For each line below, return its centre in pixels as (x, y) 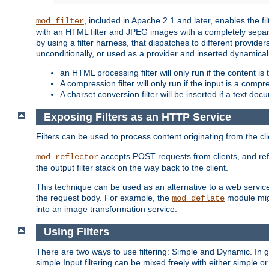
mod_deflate (198, 198)
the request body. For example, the (104, 198)
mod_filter (60, 21)
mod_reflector (67, 157)
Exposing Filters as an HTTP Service (137, 117)
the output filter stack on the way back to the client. (132, 168)
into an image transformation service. (107, 209)
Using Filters (76, 232)
